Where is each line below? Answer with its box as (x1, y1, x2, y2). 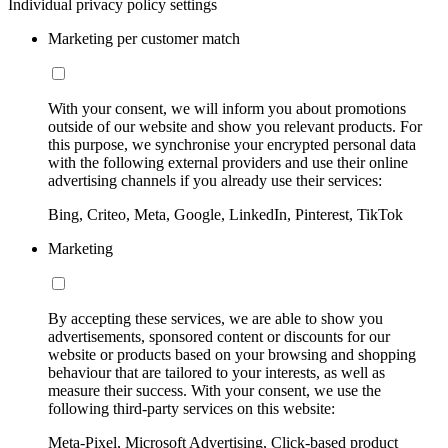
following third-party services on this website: (48, 399, 335, 417)
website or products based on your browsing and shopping (48, 345, 416, 363)
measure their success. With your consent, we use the (48, 381, 381, 399)
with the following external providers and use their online (48, 153, 408, 171)
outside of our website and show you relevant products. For (48, 117, 422, 135)
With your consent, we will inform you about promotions (48, 99, 406, 117)
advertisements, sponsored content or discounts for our (48, 327, 390, 345)
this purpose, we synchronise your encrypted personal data (48, 135, 416, 153)
